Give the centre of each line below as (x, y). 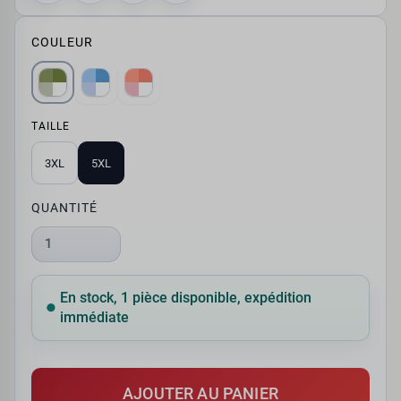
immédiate (94, 318)
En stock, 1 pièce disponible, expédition (186, 298)
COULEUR (62, 43)
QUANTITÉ (64, 209)
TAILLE (51, 127)
